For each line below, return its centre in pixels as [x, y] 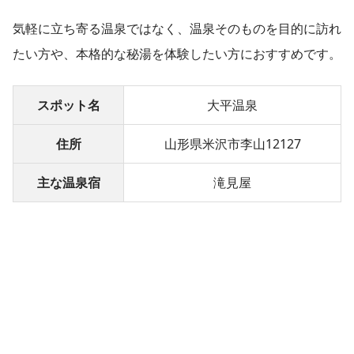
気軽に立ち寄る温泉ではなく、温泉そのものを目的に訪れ [177, 28]
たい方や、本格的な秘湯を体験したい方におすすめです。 [177, 53]
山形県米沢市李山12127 [232, 143]
